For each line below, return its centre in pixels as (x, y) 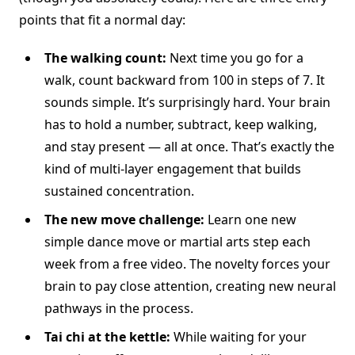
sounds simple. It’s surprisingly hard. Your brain (187, 103)
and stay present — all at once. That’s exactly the (189, 147)
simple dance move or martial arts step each (177, 242)
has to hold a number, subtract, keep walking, (181, 125)
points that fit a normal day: (102, 20)
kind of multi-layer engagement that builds (173, 169)
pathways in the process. (119, 309)
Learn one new (250, 220)
